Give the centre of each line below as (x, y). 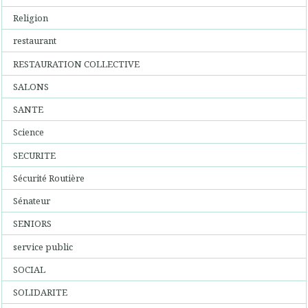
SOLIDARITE (41, 292)
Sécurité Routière (49, 178)
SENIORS (33, 224)
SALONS (31, 86)
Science (29, 132)
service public (43, 246)
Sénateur (32, 201)
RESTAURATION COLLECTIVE (77, 64)
